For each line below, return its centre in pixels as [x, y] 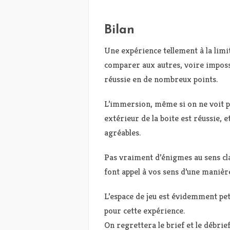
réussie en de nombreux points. [161, 79]
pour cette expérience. [145, 210]
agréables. [122, 132]
